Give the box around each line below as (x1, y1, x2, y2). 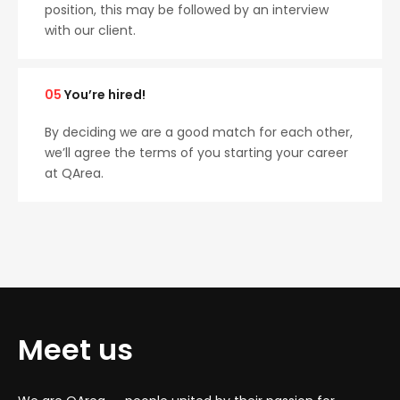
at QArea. (45, 164, 104, 182)
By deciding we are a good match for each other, (45, 123, 353, 141)
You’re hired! (62, 86, 146, 104)
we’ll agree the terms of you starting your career (45, 144, 348, 162)
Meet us (18, 329, 133, 370)
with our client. (45, 21, 136, 39)
